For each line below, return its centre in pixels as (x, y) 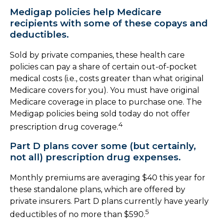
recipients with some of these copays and (109, 23)
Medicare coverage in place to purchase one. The (106, 102)
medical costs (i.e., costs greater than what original (107, 78)
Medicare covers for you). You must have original (105, 90)
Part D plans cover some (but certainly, (103, 146)
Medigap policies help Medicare (86, 12)
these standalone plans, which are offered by (98, 189)
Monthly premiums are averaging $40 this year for (108, 177)
